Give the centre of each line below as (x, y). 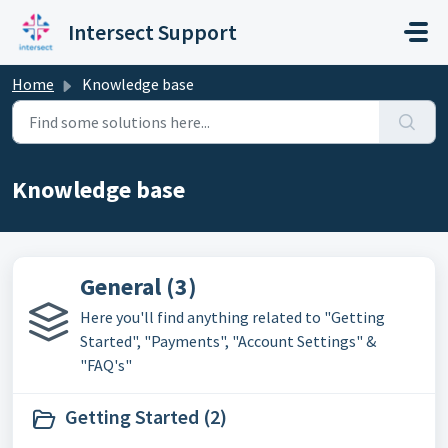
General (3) (138, 286)
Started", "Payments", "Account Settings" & (228, 341)
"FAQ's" (106, 365)
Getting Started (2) (146, 416)
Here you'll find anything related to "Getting (232, 317)
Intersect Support (152, 32)
